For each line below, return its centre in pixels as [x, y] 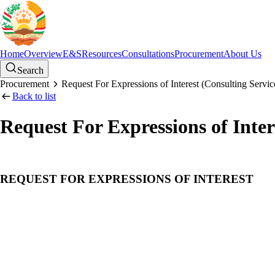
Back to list [34, 96]
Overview [43, 54]
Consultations [148, 54]
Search [30, 70]
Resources [102, 54]
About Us [242, 54]
